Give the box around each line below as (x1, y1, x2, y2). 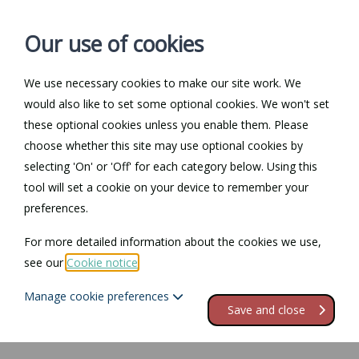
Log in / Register (86, 87, 204, 108)
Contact (244, 87, 303, 108)
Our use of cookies (24, 30, 204, 58)
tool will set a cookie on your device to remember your (24, 179, 309, 195)
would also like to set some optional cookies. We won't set (24, 96, 329, 111)
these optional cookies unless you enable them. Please (24, 117, 309, 132)
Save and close (228, 302, 305, 317)
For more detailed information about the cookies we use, (24, 234, 321, 249)
